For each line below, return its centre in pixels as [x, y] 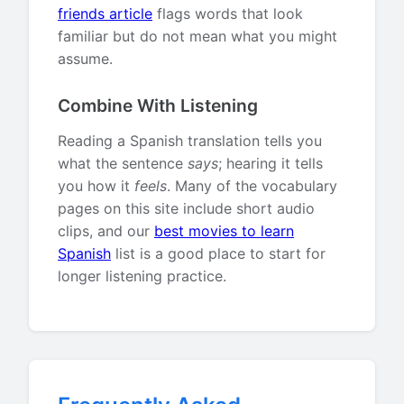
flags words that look [228, 14]
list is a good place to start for [218, 253]
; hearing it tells [271, 163]
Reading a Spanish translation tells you [190, 141]
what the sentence [123, 163]
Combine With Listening [158, 106]
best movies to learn [224, 231]
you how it [96, 186]
